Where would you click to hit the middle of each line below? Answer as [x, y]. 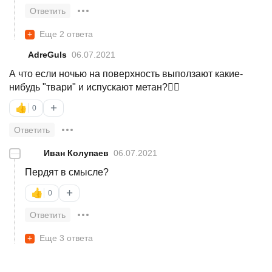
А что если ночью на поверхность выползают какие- [126, 73]
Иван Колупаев [76, 153]
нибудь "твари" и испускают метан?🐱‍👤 [94, 87]
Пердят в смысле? [67, 172]
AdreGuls [47, 54]
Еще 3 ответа [66, 238]
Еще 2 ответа [66, 34]
